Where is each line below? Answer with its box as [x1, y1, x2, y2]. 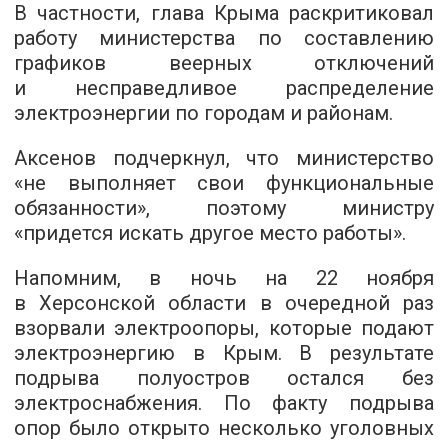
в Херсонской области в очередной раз [14, 291, 434, 315]
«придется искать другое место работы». [14, 221, 406, 245]
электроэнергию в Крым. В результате [14, 341, 434, 365]
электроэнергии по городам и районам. [14, 101, 393, 125]
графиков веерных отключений [14, 51, 434, 75]
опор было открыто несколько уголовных [14, 416, 434, 440]
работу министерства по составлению [14, 26, 434, 50]
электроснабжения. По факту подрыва [14, 391, 434, 415]
